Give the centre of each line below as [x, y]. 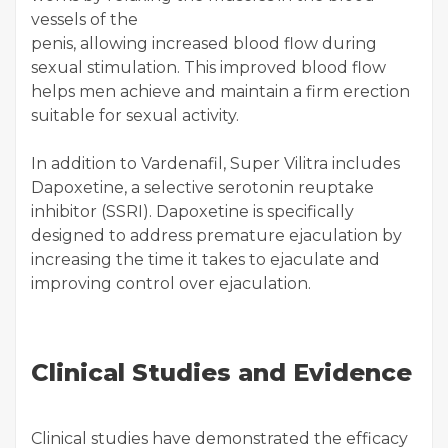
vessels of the [84, 19]
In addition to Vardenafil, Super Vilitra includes [215, 163]
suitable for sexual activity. [135, 115]
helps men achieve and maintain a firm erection [220, 91]
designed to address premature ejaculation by [216, 235]
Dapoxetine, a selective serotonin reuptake [202, 187]
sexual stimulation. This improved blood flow [208, 67]
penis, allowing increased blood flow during [204, 43]
